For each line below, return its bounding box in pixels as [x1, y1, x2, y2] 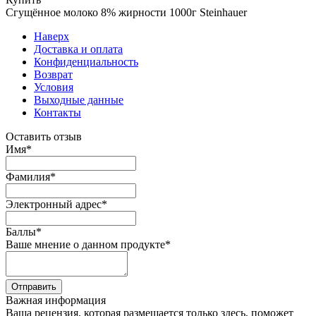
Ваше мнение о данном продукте [6, 238, 165, 250]
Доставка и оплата [34, 42, 123, 55]
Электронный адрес [6, 197, 102, 210]
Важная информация [6, 293, 106, 306]
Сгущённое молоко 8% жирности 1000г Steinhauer [6, 6, 247, 18]
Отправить [11, 281, 56, 292]
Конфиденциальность [34, 55, 138, 68]
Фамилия [6, 170, 50, 183]
